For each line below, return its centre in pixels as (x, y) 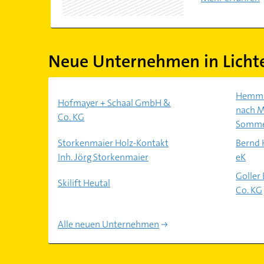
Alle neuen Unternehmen (108, 224)
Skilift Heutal (84, 183)
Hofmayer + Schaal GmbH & (114, 103)
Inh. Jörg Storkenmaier (103, 157)
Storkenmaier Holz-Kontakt (113, 143)
